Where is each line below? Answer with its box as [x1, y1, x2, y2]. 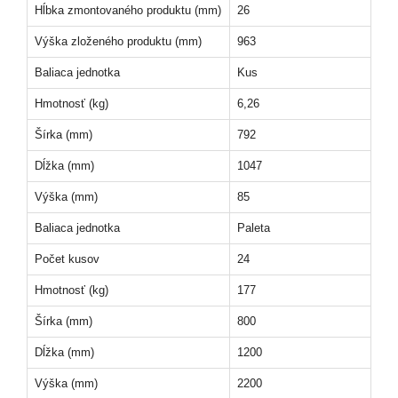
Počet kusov [35, 252, 99, 266]
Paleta [237, 221, 270, 235]
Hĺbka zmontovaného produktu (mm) [35, 4, 221, 17]
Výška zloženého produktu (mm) [35, 35, 202, 48]
